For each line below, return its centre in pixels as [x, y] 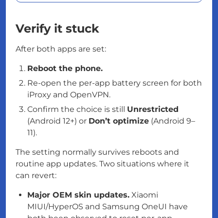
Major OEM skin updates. [78, 195]
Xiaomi [144, 195]
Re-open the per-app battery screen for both [115, 83]
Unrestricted [153, 109]
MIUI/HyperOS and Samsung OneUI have [108, 207]
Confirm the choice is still [77, 109]
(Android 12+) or [58, 121]
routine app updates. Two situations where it [102, 164]
